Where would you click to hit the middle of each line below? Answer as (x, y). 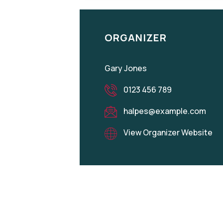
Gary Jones (126, 68)
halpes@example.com (164, 111)
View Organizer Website (168, 133)
